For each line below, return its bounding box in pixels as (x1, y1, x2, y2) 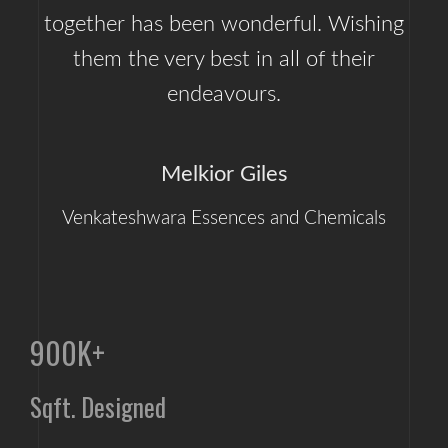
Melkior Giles (160, 163, 288, 185)
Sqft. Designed (30, 387, 166, 425)
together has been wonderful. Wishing (44, 13, 404, 35)
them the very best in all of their (73, 48, 375, 70)
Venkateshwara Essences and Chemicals (62, 209, 386, 228)
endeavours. (167, 83, 281, 105)
